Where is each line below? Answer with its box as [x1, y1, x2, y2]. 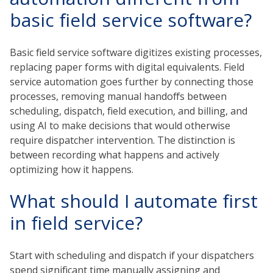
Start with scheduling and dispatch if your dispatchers [10, 248, 254, 262]
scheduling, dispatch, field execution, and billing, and [10, 104, 247, 118]
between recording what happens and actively [10, 147, 219, 161]
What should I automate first [10, 188, 258, 214]
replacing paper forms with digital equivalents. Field [10, 60, 244, 74]
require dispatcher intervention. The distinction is [10, 133, 235, 147]
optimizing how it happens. [10, 162, 133, 176]
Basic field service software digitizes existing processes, [10, 45, 262, 59]
